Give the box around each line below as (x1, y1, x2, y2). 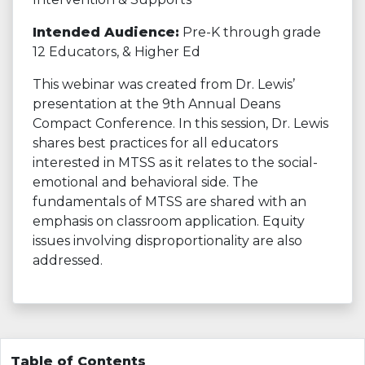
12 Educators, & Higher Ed (33, 44, 200, 59)
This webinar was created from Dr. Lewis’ (33, 77, 295, 92)
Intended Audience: (33, 24, 179, 40)
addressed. (33, 253, 103, 268)
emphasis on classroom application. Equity (33, 213, 305, 229)
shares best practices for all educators (33, 135, 278, 151)
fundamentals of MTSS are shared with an (33, 194, 306, 209)
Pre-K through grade (179, 24, 321, 40)
